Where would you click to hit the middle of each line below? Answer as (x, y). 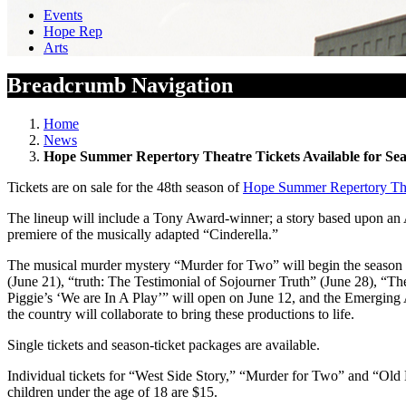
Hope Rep (73, 31)
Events (63, 14)
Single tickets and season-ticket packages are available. (164, 345)
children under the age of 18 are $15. (112, 392)
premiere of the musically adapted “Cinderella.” (143, 235)
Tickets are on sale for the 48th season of (125, 188)
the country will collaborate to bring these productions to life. (181, 314)
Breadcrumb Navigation (120, 86)
